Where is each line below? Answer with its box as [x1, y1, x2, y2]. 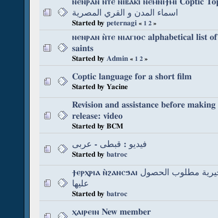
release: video [72, 110, 123, 121]
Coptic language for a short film [72, 71, 192, 82]
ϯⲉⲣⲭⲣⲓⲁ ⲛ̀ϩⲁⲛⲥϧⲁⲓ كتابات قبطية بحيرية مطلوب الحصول [72, 167, 140, 178]
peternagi [107, 18, 137, 28]
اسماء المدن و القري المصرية [72, 7, 178, 18]
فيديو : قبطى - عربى [72, 139, 147, 149]
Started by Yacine [72, 82, 128, 91]
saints [72, 43, 93, 54]
